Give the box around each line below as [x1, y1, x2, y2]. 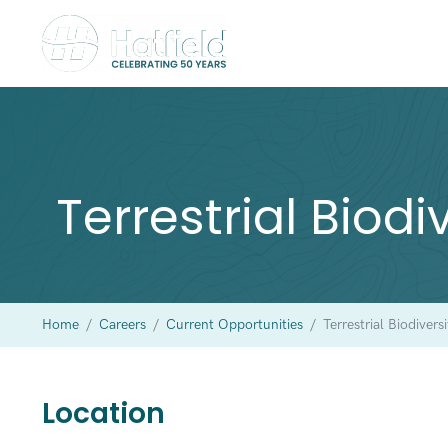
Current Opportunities [165, 316, 303, 333]
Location [41, 393, 165, 433]
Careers [98, 316, 146, 333]
